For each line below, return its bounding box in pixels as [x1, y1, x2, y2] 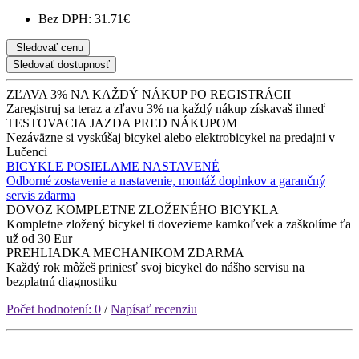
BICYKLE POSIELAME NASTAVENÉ [6, 159, 220, 174]
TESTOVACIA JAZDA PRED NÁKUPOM [6, 116, 237, 131]
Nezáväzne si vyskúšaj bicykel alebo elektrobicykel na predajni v [6, 131, 335, 145]
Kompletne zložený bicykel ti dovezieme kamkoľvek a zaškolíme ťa [6, 217, 351, 232]
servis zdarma [6, 188, 75, 203]
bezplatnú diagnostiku [6, 275, 117, 289]
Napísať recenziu [111, 302, 197, 317]
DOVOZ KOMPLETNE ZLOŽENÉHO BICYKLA [6, 203, 279, 217]
